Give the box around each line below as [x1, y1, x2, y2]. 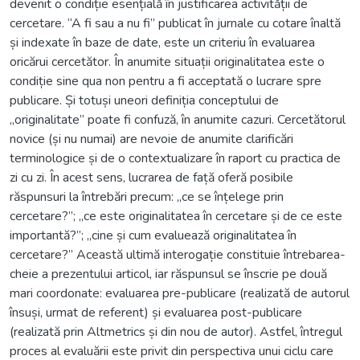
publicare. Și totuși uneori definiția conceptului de [10, 91, 279, 109]
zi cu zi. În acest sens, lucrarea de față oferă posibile [10, 168, 293, 186]
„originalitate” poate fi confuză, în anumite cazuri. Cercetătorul [10, 110, 346, 129]
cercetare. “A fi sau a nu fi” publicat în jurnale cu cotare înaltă [10, 14, 341, 32]
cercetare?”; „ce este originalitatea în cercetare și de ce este [10, 207, 342, 225]
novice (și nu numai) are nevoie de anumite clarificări [10, 129, 293, 148]
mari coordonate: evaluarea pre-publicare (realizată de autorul [10, 284, 350, 302]
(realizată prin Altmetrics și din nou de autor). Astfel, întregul [10, 322, 342, 341]
